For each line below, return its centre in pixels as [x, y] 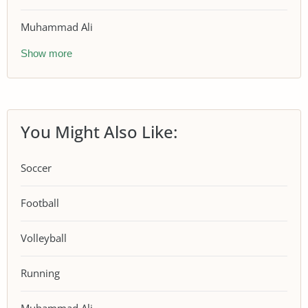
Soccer [36, 168]
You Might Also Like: [99, 131]
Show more [46, 53]
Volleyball [44, 238]
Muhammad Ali [57, 27]
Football [40, 203]
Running [40, 273]
